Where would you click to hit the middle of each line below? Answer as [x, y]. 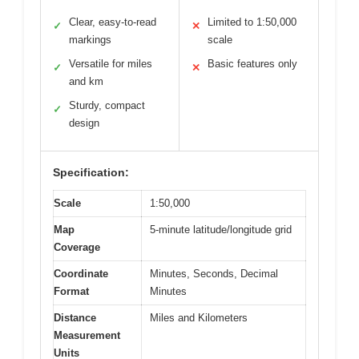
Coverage [77, 247]
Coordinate [81, 273]
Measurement [87, 335]
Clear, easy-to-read [113, 22]
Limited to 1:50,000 [252, 22]
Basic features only [252, 63]
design [84, 123]
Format [71, 291]
